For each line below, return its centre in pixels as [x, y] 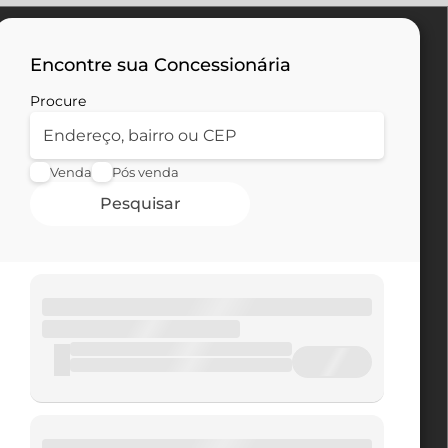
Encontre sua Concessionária [160, 64]
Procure [58, 101]
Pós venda [145, 171]
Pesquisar [140, 203]
